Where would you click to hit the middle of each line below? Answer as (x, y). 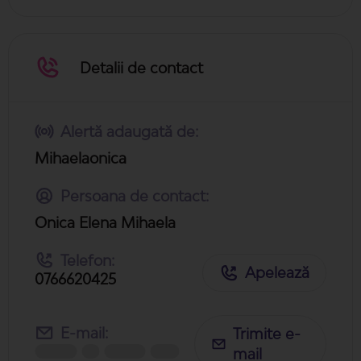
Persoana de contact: (135, 195)
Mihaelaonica (81, 158)
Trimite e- (267, 333)
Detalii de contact (141, 67)
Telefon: (87, 260)
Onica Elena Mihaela (105, 222)
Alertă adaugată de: (129, 131)
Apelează (277, 273)
